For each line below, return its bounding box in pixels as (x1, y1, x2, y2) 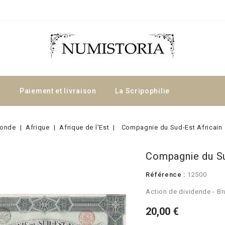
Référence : (146, 171, 186, 178)
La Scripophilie (115, 87, 170, 95)
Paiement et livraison (20, 87, 96, 95)
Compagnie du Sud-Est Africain (121, 124, 222, 131)
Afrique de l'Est (59, 124, 109, 131)
